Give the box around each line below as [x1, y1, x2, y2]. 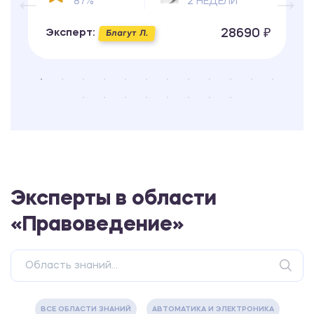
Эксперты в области [11, 189, 217, 210]
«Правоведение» [11, 215, 184, 236]
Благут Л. [105, 29, 149, 39]
